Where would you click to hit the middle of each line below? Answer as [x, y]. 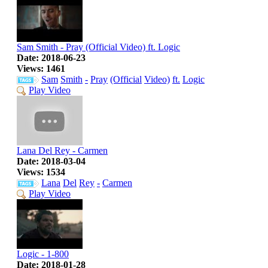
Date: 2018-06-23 [51, 58]
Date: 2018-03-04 [51, 161]
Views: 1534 [41, 172]
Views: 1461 [41, 69]
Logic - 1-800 [43, 254]
